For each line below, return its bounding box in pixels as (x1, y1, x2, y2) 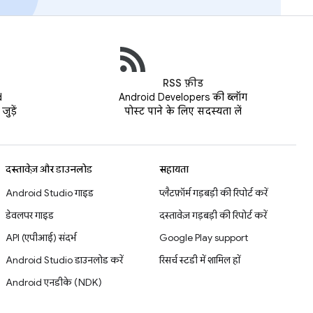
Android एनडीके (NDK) (6, 276, 102, 289)
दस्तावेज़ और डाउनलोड (6, 163, 92, 176)
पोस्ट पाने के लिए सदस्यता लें (124, 105, 242, 118)
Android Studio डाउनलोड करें (6, 254, 123, 267)
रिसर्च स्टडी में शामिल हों (159, 254, 240, 267)
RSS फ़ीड (163, 77, 203, 90)
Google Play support (159, 231, 248, 245)
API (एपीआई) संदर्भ (6, 231, 76, 245)
